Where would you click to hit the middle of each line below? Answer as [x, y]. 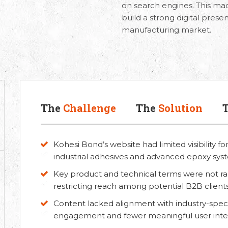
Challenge [90, 108]
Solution [180, 108]
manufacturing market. [166, 30]
